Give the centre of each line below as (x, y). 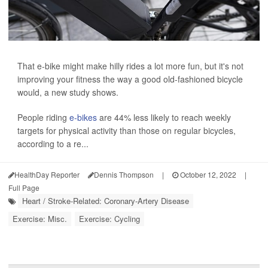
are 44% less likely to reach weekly (164, 117)
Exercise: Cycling (109, 219)
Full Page (24, 188)
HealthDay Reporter (47, 174)
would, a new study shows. (68, 92)
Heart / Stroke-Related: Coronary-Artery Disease (106, 201)
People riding (43, 117)
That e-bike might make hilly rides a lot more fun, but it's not (130, 66)
